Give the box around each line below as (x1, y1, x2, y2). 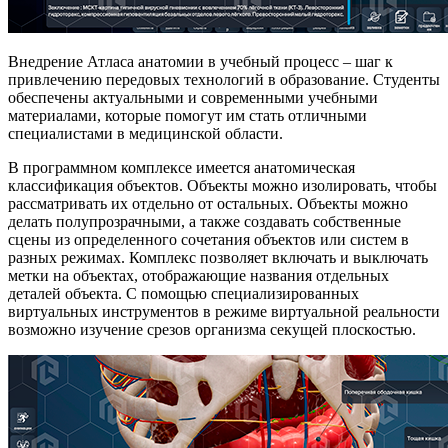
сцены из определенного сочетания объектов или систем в (8, 230, 409, 248)
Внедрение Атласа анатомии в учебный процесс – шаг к (8, 52, 393, 70)
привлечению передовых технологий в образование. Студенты (8, 70, 440, 88)
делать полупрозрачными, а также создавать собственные (8, 212, 401, 230)
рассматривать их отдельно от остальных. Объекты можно (8, 194, 408, 212)
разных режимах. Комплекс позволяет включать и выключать (8, 248, 428, 266)
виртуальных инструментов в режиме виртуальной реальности (8, 302, 440, 320)
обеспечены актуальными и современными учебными (8, 88, 378, 106)
